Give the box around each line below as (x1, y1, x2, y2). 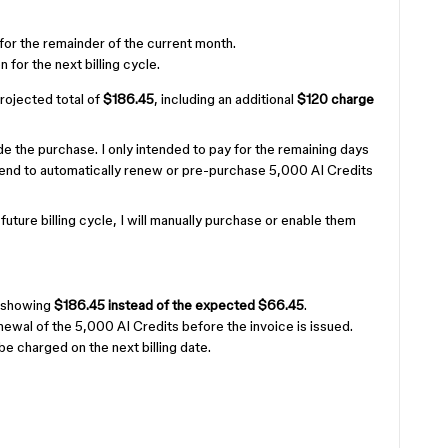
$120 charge (297, 91, 374, 107)
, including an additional (154, 91, 297, 107)
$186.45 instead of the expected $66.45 (54, 297, 304, 313)
